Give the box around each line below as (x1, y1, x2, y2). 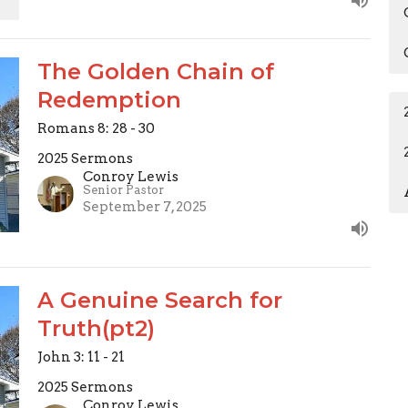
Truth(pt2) (36, 315, 155, 342)
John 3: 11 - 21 (36, 349, 125, 366)
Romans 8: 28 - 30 (36, 120, 155, 138)
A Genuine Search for (36, 287, 282, 314)
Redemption (36, 87, 181, 114)
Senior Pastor (82, 183, 164, 198)
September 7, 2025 (82, 199, 207, 216)
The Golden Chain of (36, 58, 274, 86)
